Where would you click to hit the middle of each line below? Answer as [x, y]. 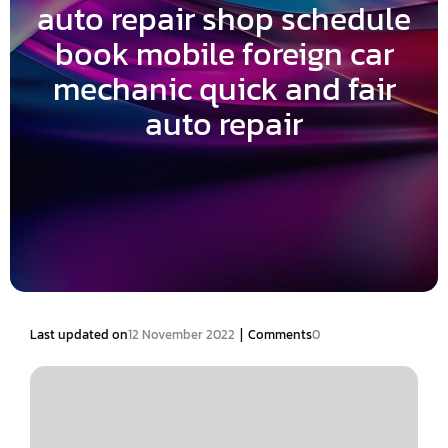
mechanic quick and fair [224, 89]
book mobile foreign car [224, 54]
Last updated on [79, 334]
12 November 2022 [181, 334]
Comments [280, 334]
